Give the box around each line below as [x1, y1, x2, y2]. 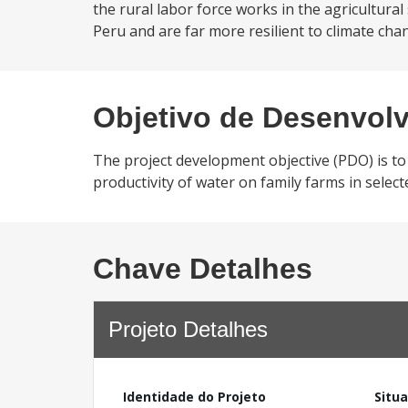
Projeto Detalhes [108, 317, 268, 342]
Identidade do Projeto [123, 388, 266, 405]
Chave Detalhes [93, 252, 312, 285]
